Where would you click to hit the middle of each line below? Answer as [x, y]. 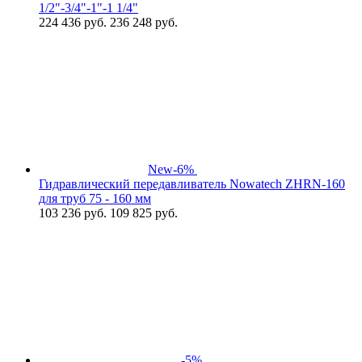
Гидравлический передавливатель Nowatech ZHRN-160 [192, 183]
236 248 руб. [142, 22]
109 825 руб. [142, 213]
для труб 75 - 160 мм [95, 198]
